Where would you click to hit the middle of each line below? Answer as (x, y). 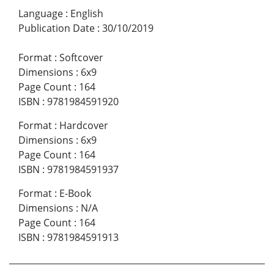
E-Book (75, 194)
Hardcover (84, 126)
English (87, 14)
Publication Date (57, 28)
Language (41, 14)
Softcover (81, 58)
